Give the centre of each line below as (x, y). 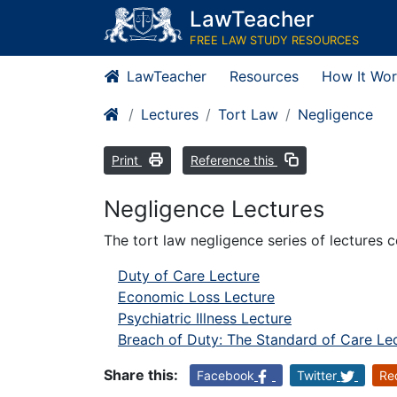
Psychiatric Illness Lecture (205, 319)
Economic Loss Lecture (196, 297)
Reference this (234, 160)
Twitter (317, 376)
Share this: (141, 375)
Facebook (226, 376)
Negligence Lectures (214, 209)
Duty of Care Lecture (189, 276)
